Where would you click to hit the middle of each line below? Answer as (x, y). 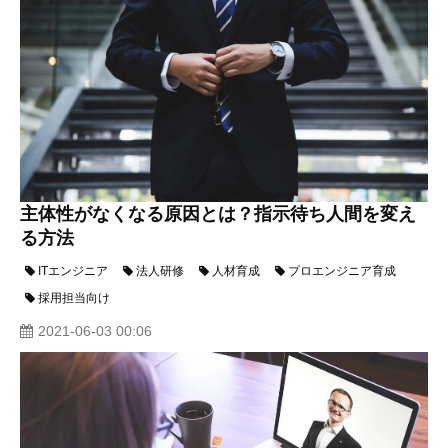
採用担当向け (74, 298)
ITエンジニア (73, 271)
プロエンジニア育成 (342, 271)
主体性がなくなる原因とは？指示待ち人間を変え (218, 214)
